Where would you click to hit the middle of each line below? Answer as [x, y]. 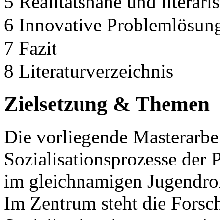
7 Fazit [30, 48]
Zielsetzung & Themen [107, 104]
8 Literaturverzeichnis [89, 71]
